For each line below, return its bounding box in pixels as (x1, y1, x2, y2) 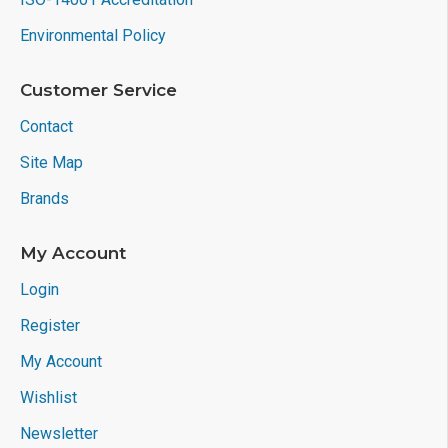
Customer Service (20, 80, 177, 101)
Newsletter (20, 424, 98, 444)
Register (20, 316, 80, 336)
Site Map (20, 153, 83, 173)
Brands (20, 189, 69, 209)
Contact (20, 117, 73, 137)
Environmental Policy (20, 26, 166, 46)
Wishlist (20, 388, 77, 408)
